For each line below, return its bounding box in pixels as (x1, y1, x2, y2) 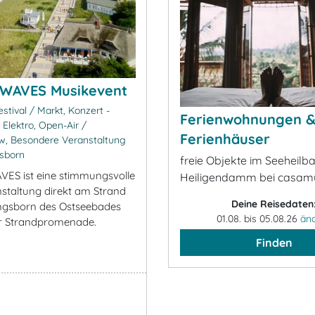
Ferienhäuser (180, 130, 270, 148)
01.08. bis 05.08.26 (216, 212, 300, 225)
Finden (255, 236, 292, 250)
